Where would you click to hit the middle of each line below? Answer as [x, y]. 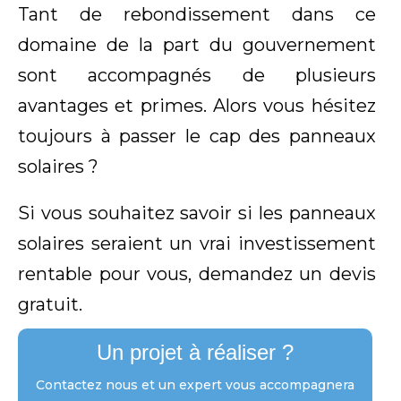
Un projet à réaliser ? [195, 353]
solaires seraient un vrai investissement [197, 244]
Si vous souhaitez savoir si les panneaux [197, 213]
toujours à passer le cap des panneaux [197, 137]
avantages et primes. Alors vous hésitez [197, 106]
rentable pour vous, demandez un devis [197, 274]
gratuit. [57, 305]
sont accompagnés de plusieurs [197, 76]
